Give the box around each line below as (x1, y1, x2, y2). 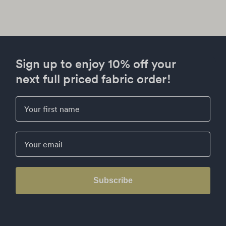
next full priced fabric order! (16, 71, 171, 86)
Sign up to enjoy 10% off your (16, 55, 176, 71)
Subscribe (93, 176, 133, 185)
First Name (15, 95, 55, 106)
